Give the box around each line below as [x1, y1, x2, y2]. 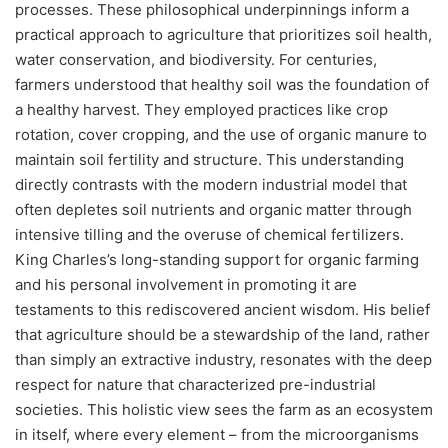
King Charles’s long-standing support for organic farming [15, 249, 419, 269]
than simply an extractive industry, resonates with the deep [15, 349, 432, 369]
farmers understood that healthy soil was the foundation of [15, 74, 429, 94]
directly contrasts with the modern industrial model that [15, 174, 407, 194]
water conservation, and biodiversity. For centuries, [15, 49, 377, 69]
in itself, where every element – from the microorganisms [15, 424, 419, 444]
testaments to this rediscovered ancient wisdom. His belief [15, 299, 430, 319]
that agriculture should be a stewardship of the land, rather [15, 324, 430, 344]
